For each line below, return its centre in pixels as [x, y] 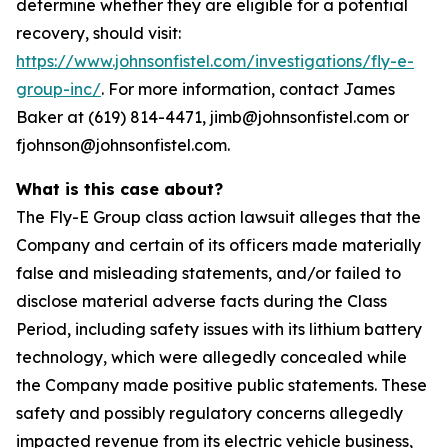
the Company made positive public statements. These [221, 385]
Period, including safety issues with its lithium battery [219, 329]
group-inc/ [58, 89]
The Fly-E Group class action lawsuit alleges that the [218, 217]
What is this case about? [119, 189]
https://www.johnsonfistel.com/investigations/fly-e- [215, 61]
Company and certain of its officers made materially [218, 245]
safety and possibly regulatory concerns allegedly [209, 413]
